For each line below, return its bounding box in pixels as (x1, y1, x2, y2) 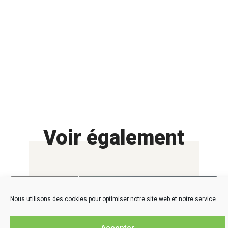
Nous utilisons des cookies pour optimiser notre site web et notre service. (10, 195, 217, 203)
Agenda (87, 183, 121, 195)
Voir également (43, 126, 185, 150)
